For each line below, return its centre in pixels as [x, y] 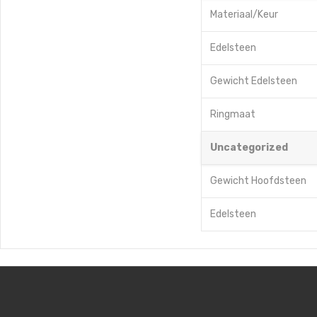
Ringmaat [233, 114]
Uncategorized [249, 148]
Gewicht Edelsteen [254, 81]
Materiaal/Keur [244, 15]
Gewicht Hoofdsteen [258, 181]
